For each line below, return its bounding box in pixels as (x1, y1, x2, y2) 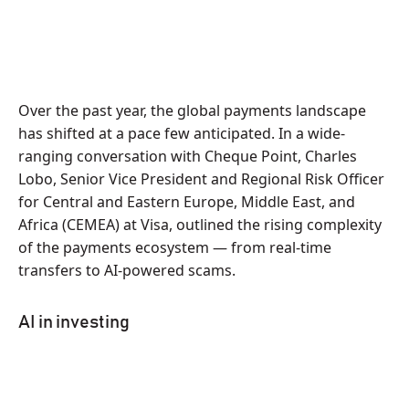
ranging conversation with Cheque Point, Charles (18, 146, 357, 166)
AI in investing (18, 313, 130, 331)
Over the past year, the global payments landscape (18, 100, 366, 121)
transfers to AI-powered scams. (18, 260, 236, 280)
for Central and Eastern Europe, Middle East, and (18, 192, 355, 212)
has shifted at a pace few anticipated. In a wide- (18, 123, 345, 143)
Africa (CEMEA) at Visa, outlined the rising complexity (18, 215, 382, 235)
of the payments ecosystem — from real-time (18, 237, 331, 257)
